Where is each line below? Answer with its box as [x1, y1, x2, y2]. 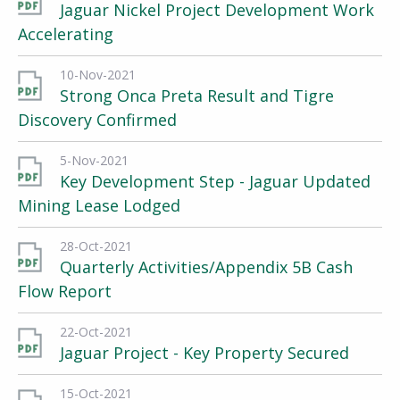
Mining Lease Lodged [18, 195, 180, 216]
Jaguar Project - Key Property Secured [60, 342, 349, 363]
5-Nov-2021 [60, 152, 129, 169]
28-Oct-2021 [60, 237, 132, 254]
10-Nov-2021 [60, 66, 136, 83]
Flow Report [18, 280, 112, 302]
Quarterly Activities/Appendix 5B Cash [60, 256, 353, 278]
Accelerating [18, 23, 113, 45]
